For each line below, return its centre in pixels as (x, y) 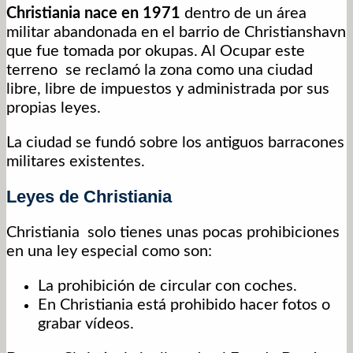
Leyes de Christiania (89, 197)
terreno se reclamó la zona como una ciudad (160, 71)
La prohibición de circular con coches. (167, 286)
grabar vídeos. (86, 324)
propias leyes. (54, 108)
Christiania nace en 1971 (93, 14)
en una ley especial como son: (109, 252)
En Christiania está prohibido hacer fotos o (184, 305)
